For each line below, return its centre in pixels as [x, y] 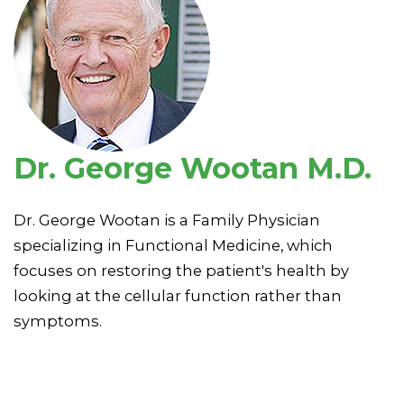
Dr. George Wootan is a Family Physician [167, 220]
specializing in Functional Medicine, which [173, 245]
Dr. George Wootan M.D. [193, 168]
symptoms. [58, 321]
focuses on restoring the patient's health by [181, 270]
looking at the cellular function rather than [178, 295]
